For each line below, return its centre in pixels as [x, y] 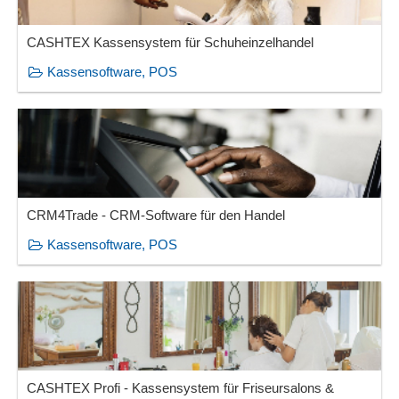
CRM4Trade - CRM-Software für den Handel [156, 215]
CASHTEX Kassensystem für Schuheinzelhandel [171, 42]
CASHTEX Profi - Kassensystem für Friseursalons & [181, 387]
